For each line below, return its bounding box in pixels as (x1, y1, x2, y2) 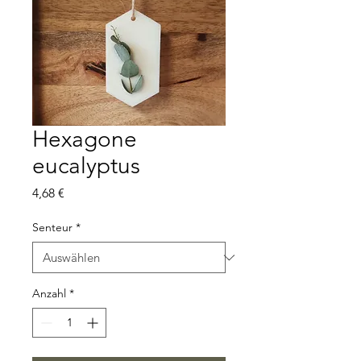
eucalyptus (32, 152, 140, 179)
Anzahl (32, 286, 66, 301)
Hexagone (32, 126, 137, 152)
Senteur (32, 220, 73, 234)
